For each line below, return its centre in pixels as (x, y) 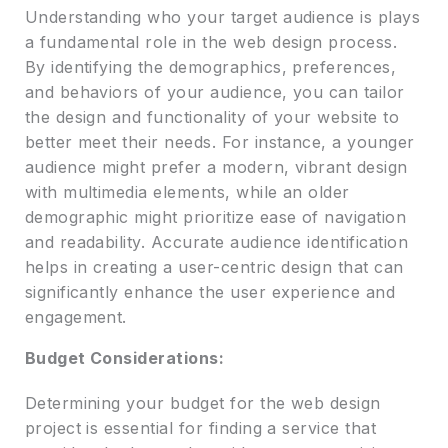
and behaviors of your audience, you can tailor (214, 92)
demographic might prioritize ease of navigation (215, 217)
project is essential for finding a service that (200, 428)
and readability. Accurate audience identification (216, 242)
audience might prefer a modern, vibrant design (216, 167)
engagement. (75, 317)
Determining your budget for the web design (202, 403)
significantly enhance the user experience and (210, 292)
